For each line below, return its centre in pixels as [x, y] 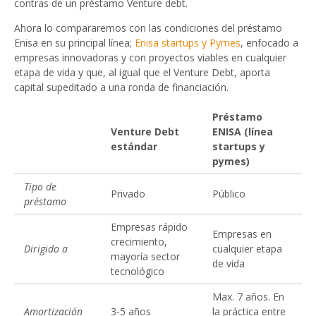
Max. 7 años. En [248, 297]
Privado [128, 194]
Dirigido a [46, 249]
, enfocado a [269, 43]
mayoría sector [145, 256]
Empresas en [242, 234]
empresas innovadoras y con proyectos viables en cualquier [150, 57]
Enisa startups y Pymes [188, 43]
